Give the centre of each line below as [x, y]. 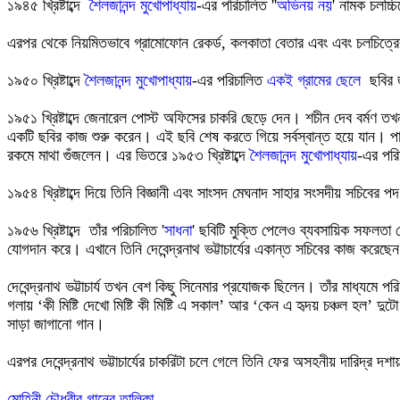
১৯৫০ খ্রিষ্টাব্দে [46, 80]
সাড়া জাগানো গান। [56, 324]
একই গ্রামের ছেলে [314, 80]
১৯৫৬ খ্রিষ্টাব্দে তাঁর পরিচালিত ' [86, 230]
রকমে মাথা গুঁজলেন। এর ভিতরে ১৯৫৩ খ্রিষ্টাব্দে [129, 155]
